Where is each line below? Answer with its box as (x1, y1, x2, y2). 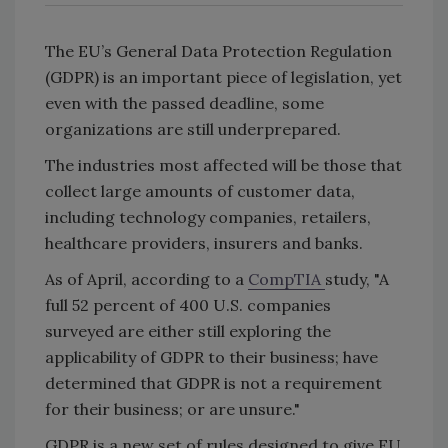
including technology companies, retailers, (45, 206, 371, 227)
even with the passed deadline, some (45, 92, 324, 113)
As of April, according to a (45, 268, 248, 289)
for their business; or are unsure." (45, 398, 300, 419)
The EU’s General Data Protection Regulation (45, 40, 392, 61)
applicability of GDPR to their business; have (45, 346, 378, 367)
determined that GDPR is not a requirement (45, 372, 382, 393)
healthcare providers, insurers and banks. (45, 232, 363, 253)
